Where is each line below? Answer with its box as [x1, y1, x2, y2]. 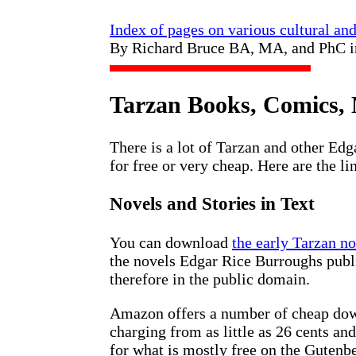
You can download [110, 233, 232, 251]
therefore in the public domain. [110, 269, 310, 288]
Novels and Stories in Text [110, 193, 315, 215]
